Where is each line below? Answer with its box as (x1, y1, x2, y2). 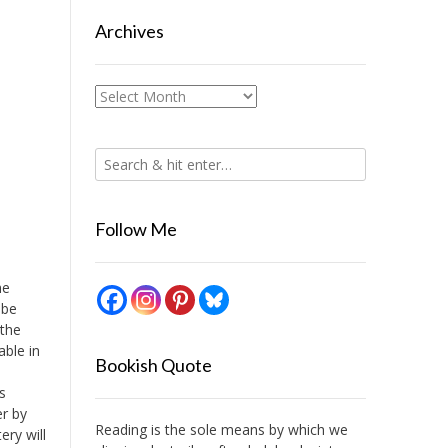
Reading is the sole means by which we (94, 420, 348, 439)
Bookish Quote (94, 354, 212, 376)
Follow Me (94, 218, 177, 240)
